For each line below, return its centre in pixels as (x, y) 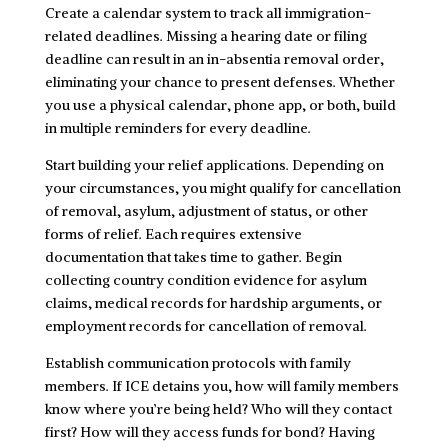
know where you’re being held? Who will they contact (218, 408)
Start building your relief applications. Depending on (214, 164)
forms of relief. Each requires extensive (173, 233)
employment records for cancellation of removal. (205, 325)
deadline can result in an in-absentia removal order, (214, 58)
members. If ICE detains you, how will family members (221, 385)
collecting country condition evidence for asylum (205, 279)
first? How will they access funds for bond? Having (209, 431)
